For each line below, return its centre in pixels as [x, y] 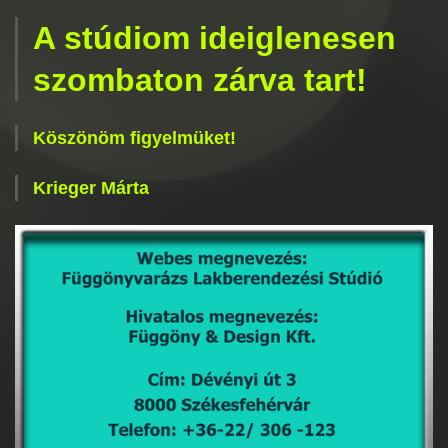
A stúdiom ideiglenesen [214, 38]
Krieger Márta [91, 188]
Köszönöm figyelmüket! [134, 138]
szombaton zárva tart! [200, 80]
